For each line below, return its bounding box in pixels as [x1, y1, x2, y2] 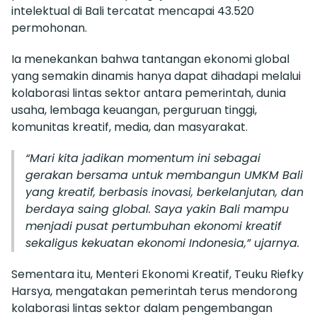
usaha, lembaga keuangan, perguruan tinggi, [11, 102, 257, 119]
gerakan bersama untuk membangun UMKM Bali [25, 167, 303, 184]
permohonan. [11, 20, 87, 37]
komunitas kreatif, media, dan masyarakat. [11, 119, 248, 136]
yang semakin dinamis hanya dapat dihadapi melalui [11, 68, 301, 85]
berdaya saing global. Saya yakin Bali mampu [25, 201, 289, 218]
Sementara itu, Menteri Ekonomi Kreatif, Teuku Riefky [11, 266, 304, 283]
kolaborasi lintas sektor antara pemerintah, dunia [11, 85, 286, 102]
